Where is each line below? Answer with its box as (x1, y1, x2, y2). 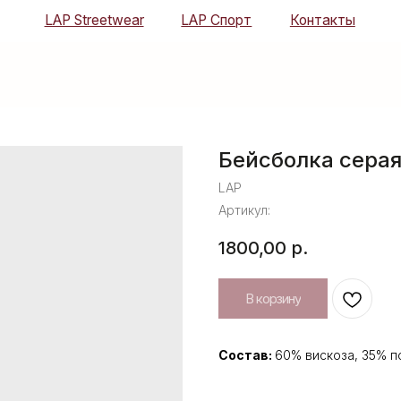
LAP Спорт (118, 10, 183, 26)
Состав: (218, 347, 275, 363)
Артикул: (218, 202, 270, 218)
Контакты (216, 10, 275, 26)
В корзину (245, 290, 301, 308)
